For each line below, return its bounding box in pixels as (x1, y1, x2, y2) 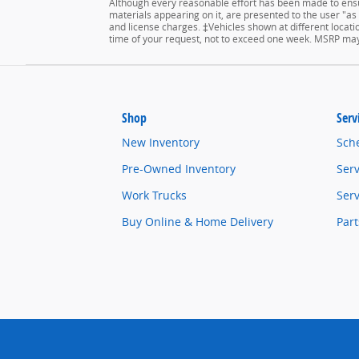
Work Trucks (122, 188, 187, 204)
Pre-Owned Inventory (122, 161, 236, 177)
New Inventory (122, 135, 200, 151)
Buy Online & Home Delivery (122, 214, 273, 230)
